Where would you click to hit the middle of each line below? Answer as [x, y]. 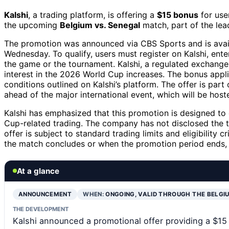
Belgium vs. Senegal [100, 25]
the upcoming [32, 25]
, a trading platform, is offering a [93, 15]
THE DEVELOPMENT [41, 209]
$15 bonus [178, 15]
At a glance [38, 171]
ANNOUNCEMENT [45, 194]
